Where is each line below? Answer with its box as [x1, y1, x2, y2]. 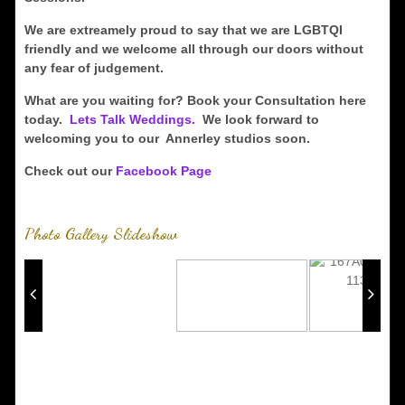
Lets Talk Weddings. [69, 112, 195, 127]
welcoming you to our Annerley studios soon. [24, 131, 310, 146]
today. [24, 112, 70, 127]
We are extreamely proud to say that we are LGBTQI [24, 23, 343, 37]
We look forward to [194, 112, 319, 127]
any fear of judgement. [24, 61, 167, 75]
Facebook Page [115, 164, 212, 178]
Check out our [24, 164, 116, 178]
